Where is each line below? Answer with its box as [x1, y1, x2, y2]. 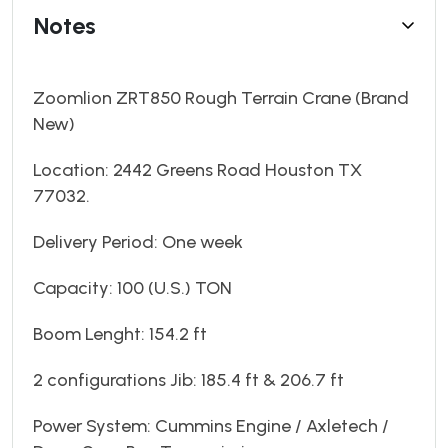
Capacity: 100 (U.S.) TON [33, 276, 232, 299]
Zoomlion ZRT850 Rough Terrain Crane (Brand [33, 86, 409, 109]
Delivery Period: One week [33, 230, 243, 253]
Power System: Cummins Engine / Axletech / [33, 414, 389, 437]
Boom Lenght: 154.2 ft [33, 322, 207, 345]
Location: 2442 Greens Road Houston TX [33, 158, 362, 181]
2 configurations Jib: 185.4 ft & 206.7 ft [33, 368, 344, 391]
